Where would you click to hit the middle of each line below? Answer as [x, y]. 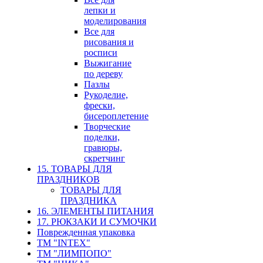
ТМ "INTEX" [64, 242]
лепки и [100, 10]
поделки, [102, 137]
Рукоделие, [106, 95]
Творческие [107, 126]
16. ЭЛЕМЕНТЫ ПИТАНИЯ [95, 211]
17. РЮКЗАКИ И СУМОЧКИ [97, 221]
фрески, [100, 105]
